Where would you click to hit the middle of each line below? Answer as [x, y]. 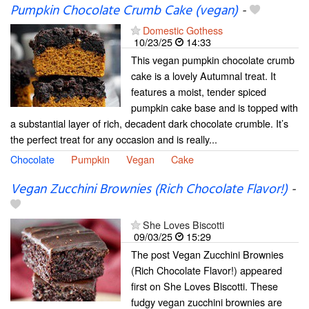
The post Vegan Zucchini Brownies [207, 255]
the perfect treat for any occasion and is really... [114, 139]
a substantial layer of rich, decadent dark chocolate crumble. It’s [149, 123]
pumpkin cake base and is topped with [215, 108]
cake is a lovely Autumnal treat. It [203, 76]
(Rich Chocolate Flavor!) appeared [207, 270]
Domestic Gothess [183, 30]
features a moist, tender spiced [199, 92]
